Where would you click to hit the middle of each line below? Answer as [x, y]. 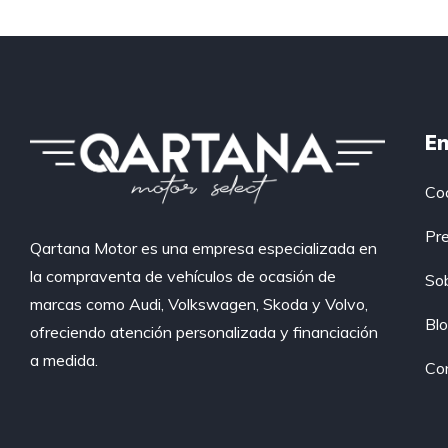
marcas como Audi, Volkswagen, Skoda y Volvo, [199, 303]
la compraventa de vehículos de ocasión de [183, 275]
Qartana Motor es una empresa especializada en [203, 247]
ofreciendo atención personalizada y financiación [204, 331]
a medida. [64, 359]
